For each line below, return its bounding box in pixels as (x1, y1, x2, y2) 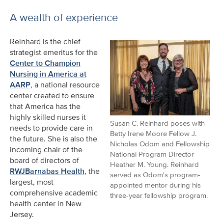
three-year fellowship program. (110, 190, 210, 200)
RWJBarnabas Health (10, 165, 84, 177)
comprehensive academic (10, 187, 98, 198)
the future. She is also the (10, 133, 97, 144)
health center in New (10, 198, 82, 209)
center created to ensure (10, 90, 94, 101)
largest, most (10, 176, 54, 188)
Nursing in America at (10, 68, 86, 80)
